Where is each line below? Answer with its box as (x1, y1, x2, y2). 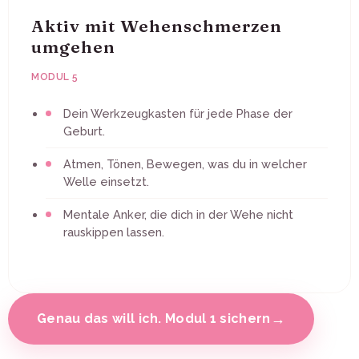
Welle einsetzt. (63, 174, 149, 188)
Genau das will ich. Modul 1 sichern (37, 311, 271, 327)
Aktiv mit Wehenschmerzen (31, 14, 282, 36)
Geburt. (63, 123, 105, 138)
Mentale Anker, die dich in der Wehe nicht (63, 207, 293, 221)
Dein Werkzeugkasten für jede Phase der (63, 106, 292, 120)
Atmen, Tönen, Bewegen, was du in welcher (63, 156, 307, 171)
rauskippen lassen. (63, 224, 164, 239)
